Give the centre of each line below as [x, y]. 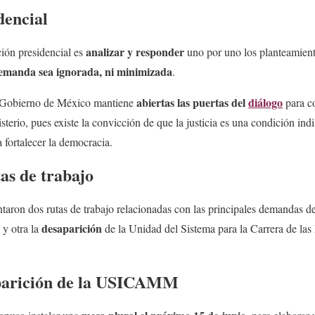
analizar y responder [135, 51]
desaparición [72, 229]
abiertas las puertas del [192, 102]
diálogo [265, 102]
